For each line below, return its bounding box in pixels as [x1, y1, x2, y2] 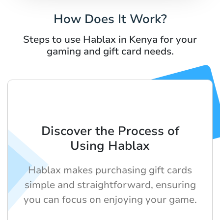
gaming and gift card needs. [46, 44, 174, 58]
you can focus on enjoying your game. [23, 192, 197, 206]
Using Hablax [70, 137, 150, 154]
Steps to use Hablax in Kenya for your [23, 32, 197, 46]
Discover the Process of [41, 122, 179, 139]
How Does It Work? [53, 10, 167, 27]
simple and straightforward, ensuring [24, 178, 196, 192]
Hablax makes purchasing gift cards [28, 163, 192, 177]
